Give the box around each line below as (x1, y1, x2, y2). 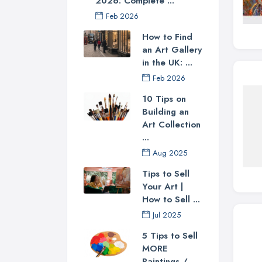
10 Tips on (142, 92, 186, 106)
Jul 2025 (153, 209, 181, 221)
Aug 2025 (153, 147, 187, 159)
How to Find (142, 30, 192, 44)
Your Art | (142, 180, 183, 194)
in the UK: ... (142, 56, 192, 70)
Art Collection (142, 118, 201, 132)
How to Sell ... (142, 193, 200, 206)
